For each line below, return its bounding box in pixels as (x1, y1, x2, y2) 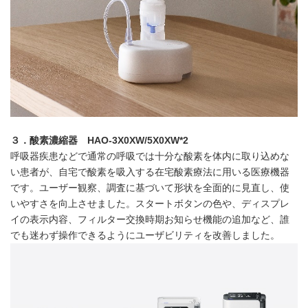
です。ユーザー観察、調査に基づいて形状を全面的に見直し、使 (10, 182, 289, 193)
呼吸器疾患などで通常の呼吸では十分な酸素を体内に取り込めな (10, 151, 289, 162)
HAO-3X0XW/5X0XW (87, 135, 179, 146)
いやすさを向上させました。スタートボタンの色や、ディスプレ (10, 198, 289, 209)
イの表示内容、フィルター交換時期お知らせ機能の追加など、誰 (10, 214, 289, 225)
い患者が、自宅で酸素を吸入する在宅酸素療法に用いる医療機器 (10, 166, 289, 177)
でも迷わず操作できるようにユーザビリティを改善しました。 (10, 230, 280, 241)
